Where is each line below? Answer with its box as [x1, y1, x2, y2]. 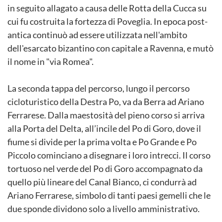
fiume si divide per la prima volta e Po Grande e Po [7, 136, 197, 147]
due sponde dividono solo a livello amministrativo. [7, 203, 200, 214]
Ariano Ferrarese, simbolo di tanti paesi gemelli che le [7, 190, 211, 201]
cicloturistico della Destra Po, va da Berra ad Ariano [7, 96, 204, 107]
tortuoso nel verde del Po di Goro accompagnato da [7, 163, 203, 174]
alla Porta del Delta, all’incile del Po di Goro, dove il [7, 123, 201, 134]
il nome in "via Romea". [7, 56, 94, 67]
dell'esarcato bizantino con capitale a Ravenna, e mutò [7, 43, 214, 54]
